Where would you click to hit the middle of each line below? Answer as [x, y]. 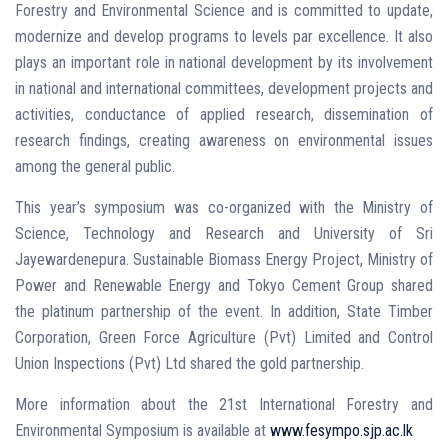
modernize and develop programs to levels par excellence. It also [224, 36]
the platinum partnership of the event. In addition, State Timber [224, 311]
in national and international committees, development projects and [224, 88]
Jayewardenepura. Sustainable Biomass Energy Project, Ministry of [224, 259]
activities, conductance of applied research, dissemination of [224, 114]
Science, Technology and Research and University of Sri [224, 233]
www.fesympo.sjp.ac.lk [341, 430]
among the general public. [95, 166]
